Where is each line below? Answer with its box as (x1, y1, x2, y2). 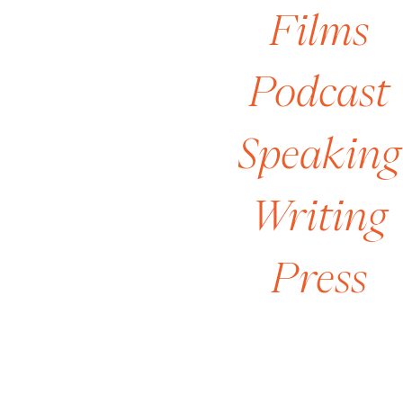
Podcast (248, 71, 390, 112)
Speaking (237, 133, 401, 174)
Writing (250, 195, 388, 236)
